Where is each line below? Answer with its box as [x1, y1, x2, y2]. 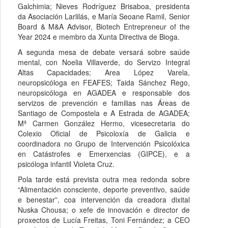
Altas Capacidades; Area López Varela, [17, 67, 190, 77]
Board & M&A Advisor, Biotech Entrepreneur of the [17, 21, 190, 32]
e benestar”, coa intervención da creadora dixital [17, 194, 190, 205]
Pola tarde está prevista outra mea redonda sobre [17, 174, 190, 184]
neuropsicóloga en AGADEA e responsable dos [17, 87, 190, 98]
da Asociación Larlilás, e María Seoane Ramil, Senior [17, 11, 190, 21]
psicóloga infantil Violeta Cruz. [17, 158, 115, 169]
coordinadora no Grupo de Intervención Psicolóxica [17, 138, 190, 149]
